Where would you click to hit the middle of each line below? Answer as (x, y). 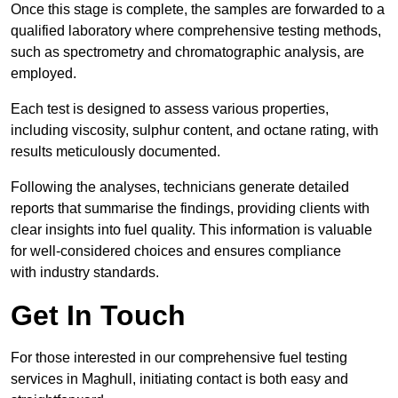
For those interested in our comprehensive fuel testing (179, 358)
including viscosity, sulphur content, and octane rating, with (195, 131)
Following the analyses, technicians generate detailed (180, 187)
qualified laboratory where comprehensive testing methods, (196, 31)
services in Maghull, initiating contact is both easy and (179, 379)
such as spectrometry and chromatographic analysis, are (187, 52)
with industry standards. (85, 273)
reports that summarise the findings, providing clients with (190, 209)
